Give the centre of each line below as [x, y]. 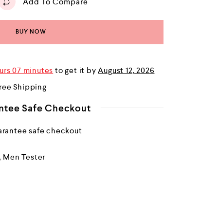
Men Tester [24, 157]
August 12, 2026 [126, 70]
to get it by [76, 70]
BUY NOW [31, 32]
